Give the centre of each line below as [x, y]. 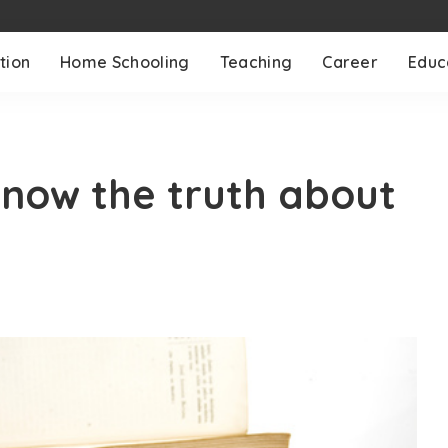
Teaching [256, 62]
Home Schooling [125, 62]
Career [350, 62]
